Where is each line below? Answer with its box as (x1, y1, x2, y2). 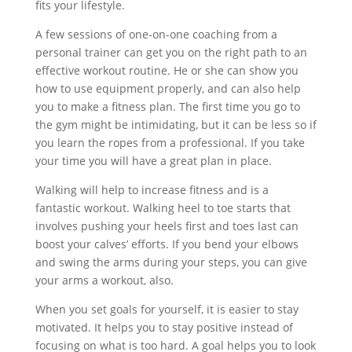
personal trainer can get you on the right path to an (35, 45, 307, 60)
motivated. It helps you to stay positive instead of (35, 320, 293, 335)
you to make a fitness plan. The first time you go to (35, 99, 300, 114)
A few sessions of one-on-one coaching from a (35, 27, 277, 42)
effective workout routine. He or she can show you (35, 63, 299, 78)
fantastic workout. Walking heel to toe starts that (35, 200, 291, 215)
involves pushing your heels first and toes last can (35, 218, 299, 233)
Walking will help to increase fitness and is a (35, 182, 269, 197)
